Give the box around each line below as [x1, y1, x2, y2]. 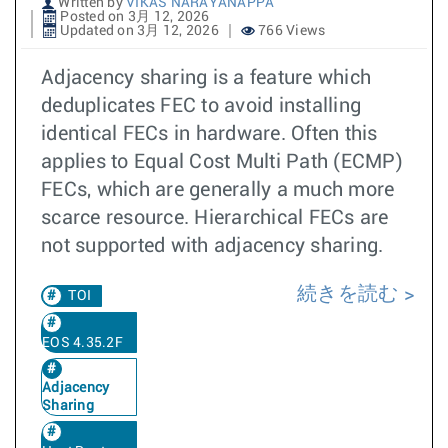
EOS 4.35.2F [42, 335, 123, 350]
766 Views [254, 23, 326, 38]
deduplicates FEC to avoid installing [41, 95, 361, 116]
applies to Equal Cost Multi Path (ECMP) [41, 151, 403, 172]
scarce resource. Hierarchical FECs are [41, 207, 389, 228]
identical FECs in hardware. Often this [41, 123, 378, 144]
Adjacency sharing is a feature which [41, 67, 371, 88]
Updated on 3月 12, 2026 [57, 23, 219, 38]
